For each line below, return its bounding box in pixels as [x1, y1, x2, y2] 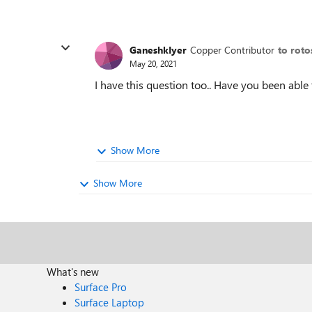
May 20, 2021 [130, 57, 177, 69]
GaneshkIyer [130, 42, 187, 56]
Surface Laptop [75, 295, 145, 309]
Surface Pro [75, 280, 127, 294]
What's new [47, 265, 100, 279]
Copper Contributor [190, 42, 274, 56]
